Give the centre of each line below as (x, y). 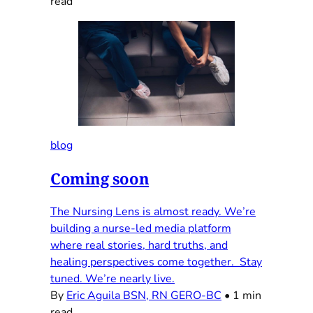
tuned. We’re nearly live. (112, 278)
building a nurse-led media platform (141, 228)
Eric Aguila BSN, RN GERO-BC (144, 295)
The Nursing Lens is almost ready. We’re (153, 211)
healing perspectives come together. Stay (156, 262)
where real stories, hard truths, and (139, 245)
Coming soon (100, 178)
